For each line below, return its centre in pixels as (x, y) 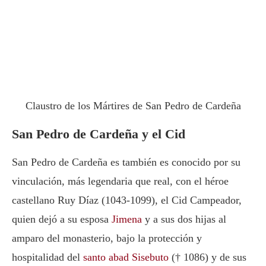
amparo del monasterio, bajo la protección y (107, 238)
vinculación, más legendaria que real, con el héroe (120, 181)
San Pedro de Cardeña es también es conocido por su (126, 162)
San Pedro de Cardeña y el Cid (99, 134)
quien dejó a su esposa (62, 219)
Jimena (127, 219)
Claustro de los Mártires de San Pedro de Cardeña (133, 105)
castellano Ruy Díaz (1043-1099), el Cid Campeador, (127, 200)
